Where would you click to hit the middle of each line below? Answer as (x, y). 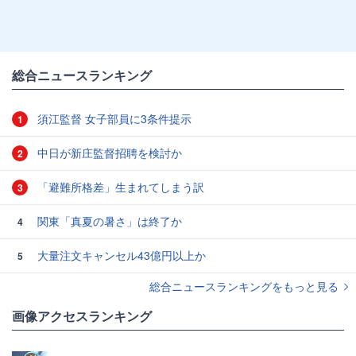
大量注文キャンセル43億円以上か (120, 255)
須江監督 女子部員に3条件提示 (113, 119)
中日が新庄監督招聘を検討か (108, 153)
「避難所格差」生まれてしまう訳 (119, 187)
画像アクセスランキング (82, 316)
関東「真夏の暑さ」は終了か (108, 221)
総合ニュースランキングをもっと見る (246, 286)
